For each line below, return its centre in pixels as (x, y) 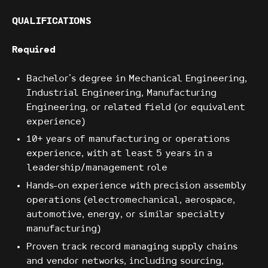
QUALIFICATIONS (52, 21)
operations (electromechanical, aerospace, (131, 200)
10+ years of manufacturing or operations (128, 139)
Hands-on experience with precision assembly (136, 186)
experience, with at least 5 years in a (119, 154)
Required (34, 50)
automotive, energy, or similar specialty (126, 215)
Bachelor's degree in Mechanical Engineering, (137, 78)
